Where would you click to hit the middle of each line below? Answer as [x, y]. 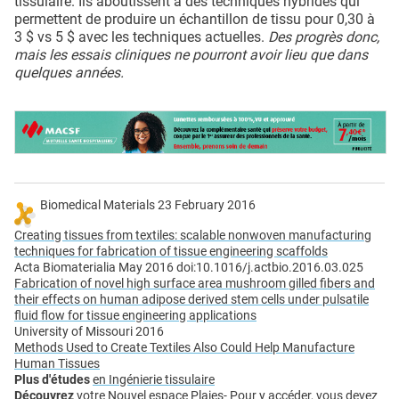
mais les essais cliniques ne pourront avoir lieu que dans [191, 54]
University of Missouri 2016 [89, 331]
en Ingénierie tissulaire [154, 379]
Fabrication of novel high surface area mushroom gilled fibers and [195, 283]
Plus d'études [52, 379]
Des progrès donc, [324, 37]
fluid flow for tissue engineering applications [135, 315]
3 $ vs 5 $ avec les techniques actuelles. [141, 37]
